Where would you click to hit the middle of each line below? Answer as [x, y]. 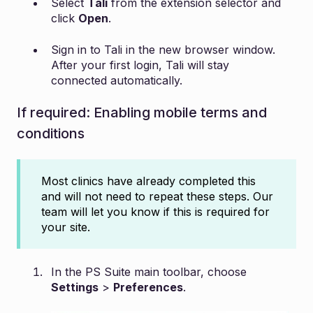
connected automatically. [117, 80]
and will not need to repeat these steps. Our [157, 197]
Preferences [148, 287]
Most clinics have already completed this [148, 181]
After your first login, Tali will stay [140, 65]
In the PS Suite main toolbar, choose [149, 272]
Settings [75, 287]
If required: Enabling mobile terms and [142, 112]
